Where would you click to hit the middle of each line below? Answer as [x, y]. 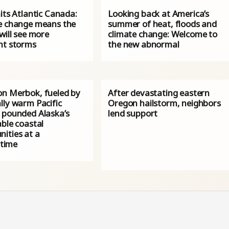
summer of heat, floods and [162, 24]
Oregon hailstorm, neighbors [164, 103]
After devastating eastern [159, 93]
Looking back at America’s [159, 13]
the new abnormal [144, 44]
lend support [133, 113]
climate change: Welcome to [163, 34]
